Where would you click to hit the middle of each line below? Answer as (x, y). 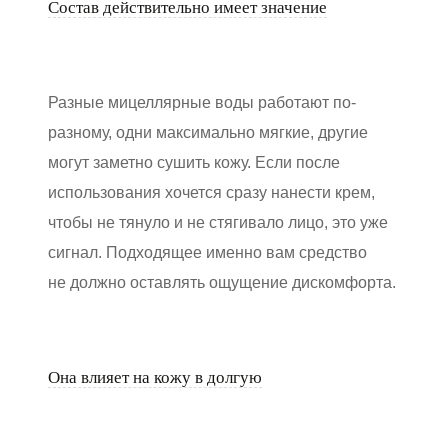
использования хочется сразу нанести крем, (211, 193)
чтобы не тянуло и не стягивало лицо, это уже (218, 223)
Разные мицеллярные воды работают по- (202, 103)
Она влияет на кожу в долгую (155, 378)
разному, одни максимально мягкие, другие (208, 133)
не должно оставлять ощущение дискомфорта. (222, 283)
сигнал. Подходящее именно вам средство (207, 253)
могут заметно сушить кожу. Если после (194, 163)
